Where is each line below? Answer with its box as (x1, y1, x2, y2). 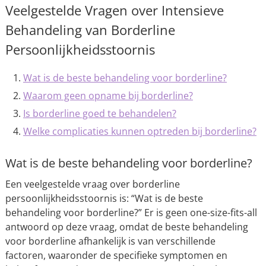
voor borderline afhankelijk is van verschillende (5, 235, 216, 248)
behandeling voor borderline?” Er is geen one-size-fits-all (5, 206, 257, 219)
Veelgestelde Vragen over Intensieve (5, 1, 224, 19)
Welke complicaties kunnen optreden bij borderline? (23, 125, 256, 138)
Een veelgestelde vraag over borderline (5, 178, 180, 191)
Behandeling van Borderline (5, 21, 175, 39)
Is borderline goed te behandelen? (23, 107, 176, 120)
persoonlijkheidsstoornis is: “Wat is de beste (5, 192, 203, 205)
